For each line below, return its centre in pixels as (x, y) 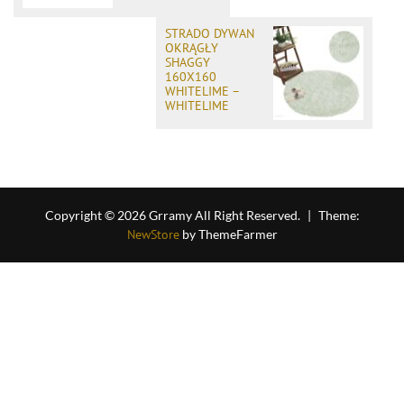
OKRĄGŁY (192, 47)
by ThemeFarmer (228, 234)
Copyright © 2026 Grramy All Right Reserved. (174, 215)
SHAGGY (188, 62)
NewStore (153, 234)
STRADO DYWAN (210, 33)
